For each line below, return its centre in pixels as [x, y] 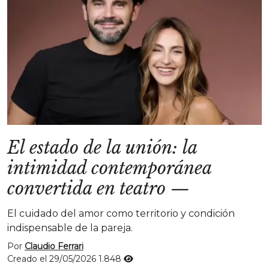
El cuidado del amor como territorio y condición [121, 213]
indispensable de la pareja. [70, 228]
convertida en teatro [86, 189]
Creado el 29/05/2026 [53, 259]
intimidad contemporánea [109, 168]
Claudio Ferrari [54, 246]
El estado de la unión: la [102, 148]
